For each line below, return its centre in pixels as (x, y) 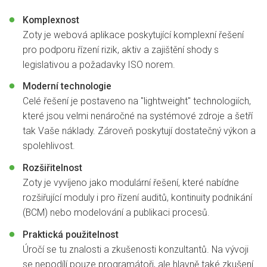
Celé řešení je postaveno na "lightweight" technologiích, (136, 101)
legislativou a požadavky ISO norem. (99, 64)
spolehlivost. (49, 146)
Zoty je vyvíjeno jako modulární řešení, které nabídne (131, 183)
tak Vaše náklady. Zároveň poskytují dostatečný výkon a (139, 131)
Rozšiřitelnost (52, 168)
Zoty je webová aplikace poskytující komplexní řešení (133, 35)
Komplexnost (51, 20)
